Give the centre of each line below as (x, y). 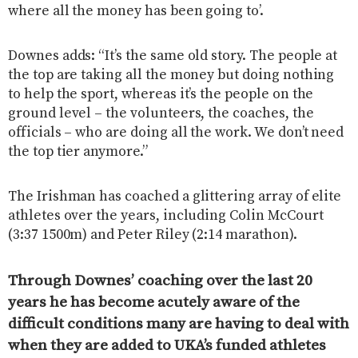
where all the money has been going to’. (136, 11)
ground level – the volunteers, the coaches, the (161, 113)
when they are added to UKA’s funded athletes (167, 345)
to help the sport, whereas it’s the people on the (161, 94)
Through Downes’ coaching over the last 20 (160, 280)
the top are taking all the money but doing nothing (171, 75)
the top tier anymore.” (78, 151)
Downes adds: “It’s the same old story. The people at (173, 56)
